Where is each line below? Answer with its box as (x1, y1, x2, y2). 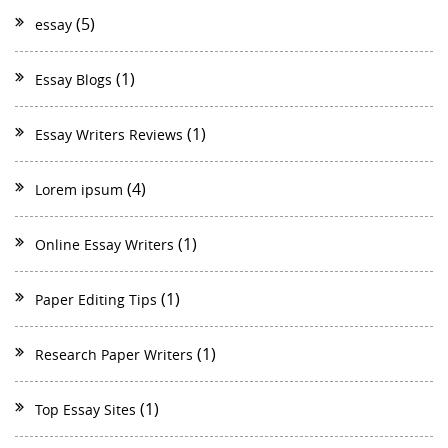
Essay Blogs (35, 69, 112, 89)
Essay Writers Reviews (35, 124, 183, 144)
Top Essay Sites (35, 399, 136, 419)
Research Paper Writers (35, 344, 193, 364)
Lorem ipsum (35, 179, 123, 199)
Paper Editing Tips (35, 289, 157, 309)
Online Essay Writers (35, 234, 174, 254)
